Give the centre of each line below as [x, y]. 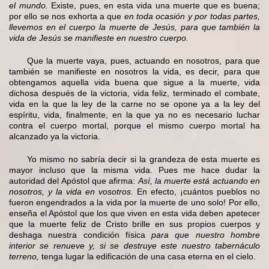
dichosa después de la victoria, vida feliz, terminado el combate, [134, 93]
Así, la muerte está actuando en [199, 180]
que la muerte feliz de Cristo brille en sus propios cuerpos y [134, 224]
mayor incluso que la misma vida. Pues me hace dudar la [134, 170]
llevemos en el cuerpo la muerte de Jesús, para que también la [134, 27]
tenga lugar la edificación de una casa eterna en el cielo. [147, 256]
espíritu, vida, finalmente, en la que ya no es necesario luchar [134, 114]
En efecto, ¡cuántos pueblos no [197, 191]
